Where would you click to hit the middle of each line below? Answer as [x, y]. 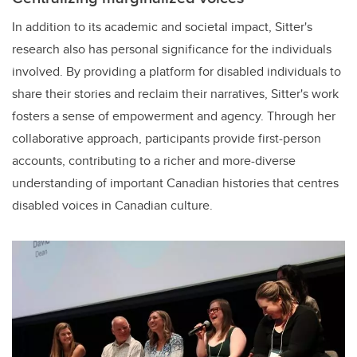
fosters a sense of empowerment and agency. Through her [174, 116]
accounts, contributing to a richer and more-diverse [154, 160]
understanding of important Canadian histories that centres [175, 182]
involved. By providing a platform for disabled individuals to [177, 71]
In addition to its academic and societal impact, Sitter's [162, 26]
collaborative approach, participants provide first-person [167, 138]
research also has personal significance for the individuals [172, 49]
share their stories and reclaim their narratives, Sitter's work [175, 93]
